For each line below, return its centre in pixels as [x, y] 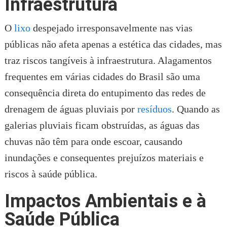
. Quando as [196, 109]
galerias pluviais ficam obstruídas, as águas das [102, 125]
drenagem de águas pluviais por [71, 109]
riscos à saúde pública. [51, 174]
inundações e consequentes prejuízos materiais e [104, 157]
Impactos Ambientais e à [105, 201]
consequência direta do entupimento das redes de [105, 92]
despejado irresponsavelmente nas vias [111, 28]
